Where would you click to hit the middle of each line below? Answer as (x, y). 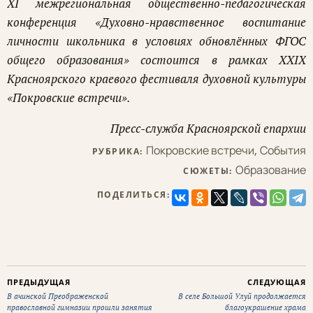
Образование (271, 170)
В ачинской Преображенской (58, 297)
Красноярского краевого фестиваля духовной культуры (156, 78)
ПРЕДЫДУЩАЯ (39, 282)
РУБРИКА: (119, 152)
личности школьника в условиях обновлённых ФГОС (156, 41)
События (283, 151)
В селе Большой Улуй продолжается (242, 297)
